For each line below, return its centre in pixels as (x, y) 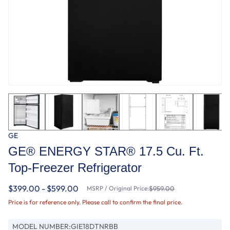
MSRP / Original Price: (118, 188)
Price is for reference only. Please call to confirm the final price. (95, 202)
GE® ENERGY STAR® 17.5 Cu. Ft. (106, 151)
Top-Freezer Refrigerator (75, 167)
